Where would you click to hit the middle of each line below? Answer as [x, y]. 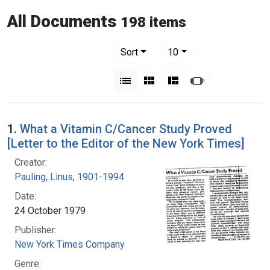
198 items [153, 22]
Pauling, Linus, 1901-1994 [69, 177]
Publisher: [36, 230]
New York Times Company [70, 244]
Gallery [170, 79]
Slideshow [226, 79]
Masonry [198, 79]
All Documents [62, 21]
